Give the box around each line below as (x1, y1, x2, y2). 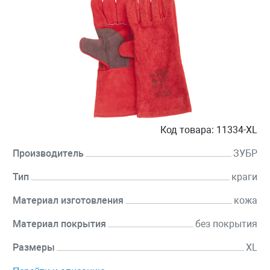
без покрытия (195, 218, 257, 230)
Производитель (13, 148, 84, 160)
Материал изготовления (13, 195, 124, 207)
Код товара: (160, 124, 214, 136)
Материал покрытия (13, 218, 106, 230)
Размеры (13, 242, 55, 254)
